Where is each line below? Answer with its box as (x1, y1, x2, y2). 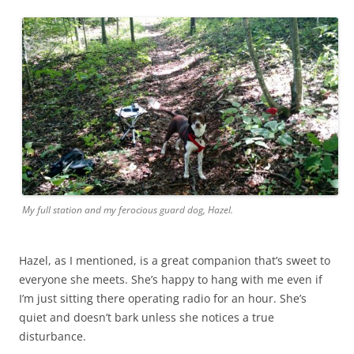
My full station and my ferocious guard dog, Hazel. (22, 203, 233, 217)
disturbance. (19, 329, 86, 345)
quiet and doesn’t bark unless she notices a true (19, 310, 274, 326)
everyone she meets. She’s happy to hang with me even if (19, 272, 322, 288)
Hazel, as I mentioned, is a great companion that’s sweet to (19, 253, 330, 269)
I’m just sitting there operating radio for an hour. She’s (19, 291, 307, 307)
